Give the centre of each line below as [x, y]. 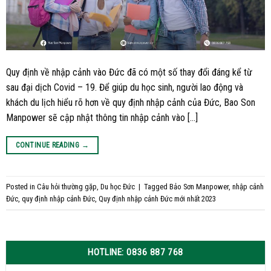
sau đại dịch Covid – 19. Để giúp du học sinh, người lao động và [125, 88]
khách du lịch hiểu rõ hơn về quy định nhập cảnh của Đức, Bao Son [131, 103]
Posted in [21, 186]
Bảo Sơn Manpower [199, 186]
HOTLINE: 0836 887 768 [135, 253]
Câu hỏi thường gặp [67, 186]
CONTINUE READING [49, 145]
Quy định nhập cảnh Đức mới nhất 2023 [157, 198]
